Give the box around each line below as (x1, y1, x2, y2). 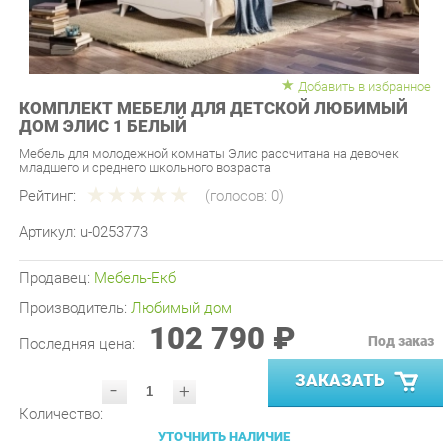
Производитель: (17, 269, 126, 287)
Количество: (17, 370, 99, 388)
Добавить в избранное (285, 57, 414, 73)
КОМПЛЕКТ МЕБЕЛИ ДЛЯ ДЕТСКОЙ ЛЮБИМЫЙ (17, 77, 392, 96)
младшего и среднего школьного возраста (17, 135, 260, 151)
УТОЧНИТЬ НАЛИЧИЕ (151, 393, 279, 409)
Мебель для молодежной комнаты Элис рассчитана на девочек (17, 122, 383, 137)
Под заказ (353, 301, 417, 317)
